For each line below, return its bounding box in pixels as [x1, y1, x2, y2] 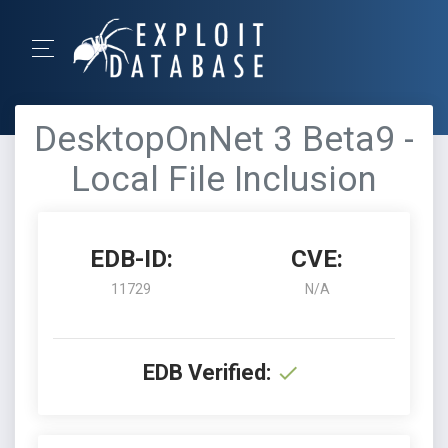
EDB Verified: [143, 360, 271, 385]
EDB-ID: [89, 245, 173, 273]
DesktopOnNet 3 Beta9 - [34, 119, 414, 160]
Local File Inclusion [71, 159, 377, 200]
